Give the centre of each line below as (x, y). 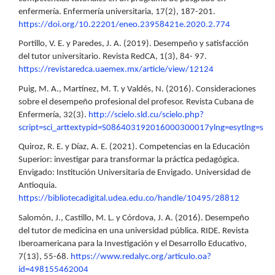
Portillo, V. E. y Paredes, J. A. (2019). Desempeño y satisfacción (134, 44)
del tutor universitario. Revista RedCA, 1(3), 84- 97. (113, 57)
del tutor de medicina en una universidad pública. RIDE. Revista (134, 231)
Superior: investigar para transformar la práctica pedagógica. (129, 160)
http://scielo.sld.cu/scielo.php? (146, 115)
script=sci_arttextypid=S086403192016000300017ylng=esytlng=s (141, 128)
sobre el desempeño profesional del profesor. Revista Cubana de (136, 102)
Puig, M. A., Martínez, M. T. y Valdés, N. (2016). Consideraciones (137, 89)
